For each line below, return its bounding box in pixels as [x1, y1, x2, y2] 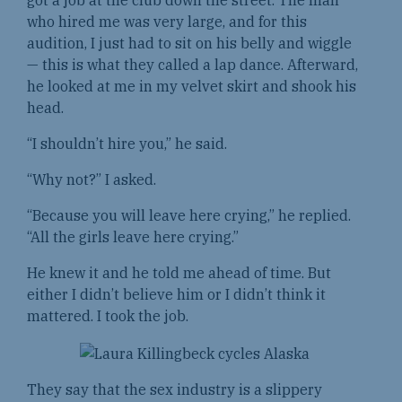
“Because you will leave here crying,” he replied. [27, 205, 351, 224]
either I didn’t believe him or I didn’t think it [27, 284, 326, 303]
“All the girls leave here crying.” [27, 227, 246, 246]
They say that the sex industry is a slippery [27, 380, 322, 398]
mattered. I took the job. [27, 306, 188, 325]
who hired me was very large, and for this [27, 12, 307, 31]
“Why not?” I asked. [27, 170, 160, 188]
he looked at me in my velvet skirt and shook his [27, 76, 356, 95]
